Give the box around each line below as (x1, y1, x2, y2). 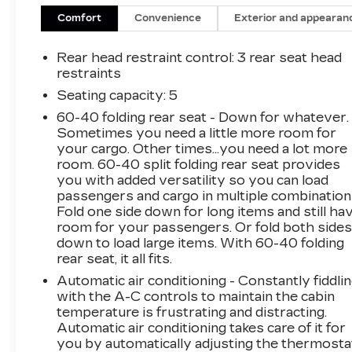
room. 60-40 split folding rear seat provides (57, 156, 341, 172)
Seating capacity (57, 87, 164, 103)
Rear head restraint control (57, 49, 233, 65)
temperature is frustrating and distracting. (57, 304, 328, 320)
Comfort (57, 12, 102, 24)
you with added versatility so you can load (57, 172, 329, 188)
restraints (57, 65, 122, 81)
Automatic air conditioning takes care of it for (57, 320, 346, 335)
